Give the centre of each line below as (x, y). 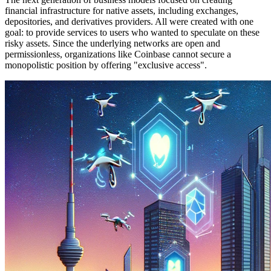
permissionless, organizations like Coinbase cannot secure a (118, 54)
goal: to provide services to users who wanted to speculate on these (132, 33)
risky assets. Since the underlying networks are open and (113, 44)
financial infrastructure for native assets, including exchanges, (122, 11)
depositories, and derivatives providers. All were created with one (129, 22)
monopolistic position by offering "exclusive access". (106, 65)
